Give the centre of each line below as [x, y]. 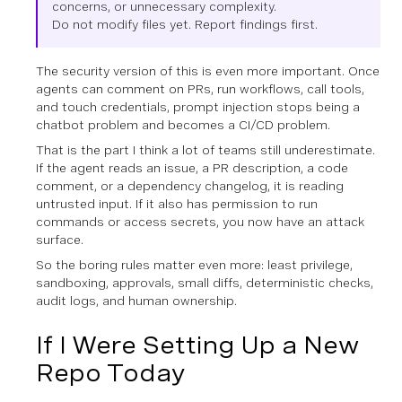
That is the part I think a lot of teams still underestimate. [205, 149]
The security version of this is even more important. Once [208, 70]
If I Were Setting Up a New [197, 345]
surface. [60, 239]
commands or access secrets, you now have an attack [200, 221]
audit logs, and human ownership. [136, 300]
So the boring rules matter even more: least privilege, [194, 264]
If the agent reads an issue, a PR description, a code [192, 167]
